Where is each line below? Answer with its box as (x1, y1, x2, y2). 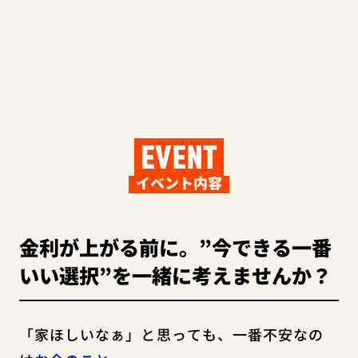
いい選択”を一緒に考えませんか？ (18, 260, 332, 289)
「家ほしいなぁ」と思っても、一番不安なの (18, 323, 324, 344)
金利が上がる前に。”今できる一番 (18, 232, 332, 261)
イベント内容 (135, 172, 222, 193)
